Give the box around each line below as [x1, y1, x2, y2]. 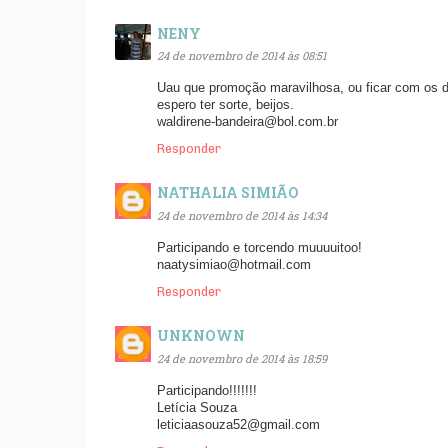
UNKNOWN [157, 326, 245, 346]
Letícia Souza [157, 400, 237, 415]
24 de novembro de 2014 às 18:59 [157, 350, 327, 366]
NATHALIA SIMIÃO [157, 183, 299, 203]
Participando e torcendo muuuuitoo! [157, 240, 362, 255]
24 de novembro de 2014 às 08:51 [157, 48, 327, 64]
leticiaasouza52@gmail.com [157, 417, 320, 432]
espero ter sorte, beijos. [157, 97, 294, 112]
